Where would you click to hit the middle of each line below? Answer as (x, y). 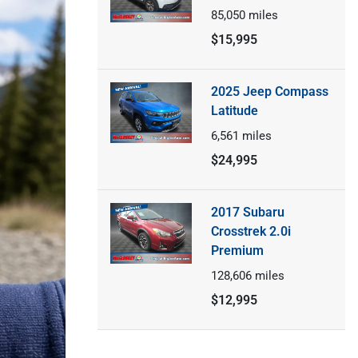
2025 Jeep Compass (269, 91)
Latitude (234, 110)
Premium (237, 250)
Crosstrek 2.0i (251, 231)
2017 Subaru (247, 212)
